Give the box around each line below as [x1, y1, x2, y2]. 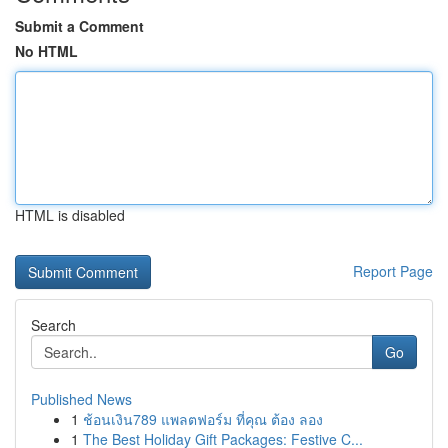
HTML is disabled [15, 205, 125, 225]
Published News [31, 389, 132, 409]
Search [31, 315, 76, 335]
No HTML [15, 41, 78, 61]
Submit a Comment [15, 16, 144, 36]
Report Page [353, 261, 433, 281]
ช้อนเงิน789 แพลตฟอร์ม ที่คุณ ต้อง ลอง [83, 409, 323, 429]
